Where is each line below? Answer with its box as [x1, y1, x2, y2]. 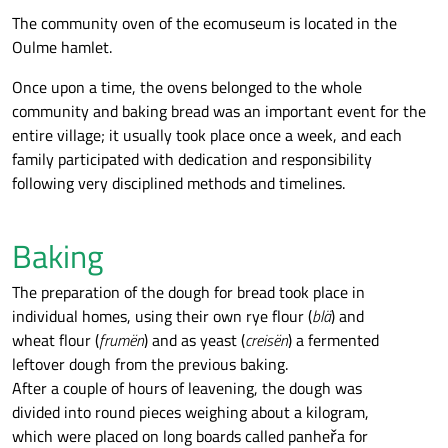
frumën [99, 327, 144, 352]
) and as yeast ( [144, 327, 245, 352]
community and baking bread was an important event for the [12, 98, 426, 123]
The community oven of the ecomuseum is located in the [12, 10, 397, 35]
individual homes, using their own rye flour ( [12, 303, 312, 328]
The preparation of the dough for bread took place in [12, 279, 365, 304]
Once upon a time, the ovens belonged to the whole [12, 74, 362, 99]
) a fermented [288, 327, 379, 352]
